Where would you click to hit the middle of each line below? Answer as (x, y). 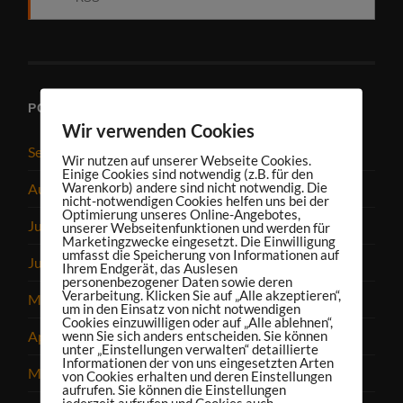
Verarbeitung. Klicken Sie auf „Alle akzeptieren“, (201, 295)
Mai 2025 (58, 299)
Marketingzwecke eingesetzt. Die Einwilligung (198, 241)
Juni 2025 (59, 262)
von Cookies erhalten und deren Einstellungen (197, 376)
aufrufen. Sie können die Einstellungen (174, 389)
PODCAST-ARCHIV (91, 107)
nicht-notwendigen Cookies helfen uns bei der (195, 200)
